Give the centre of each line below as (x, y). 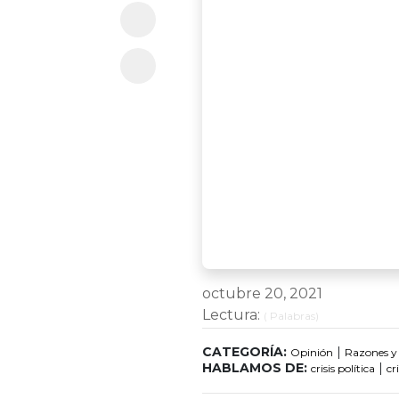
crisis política (343, 368)
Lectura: (233, 315)
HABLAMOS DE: (255, 368)
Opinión (312, 352)
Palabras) (293, 316)
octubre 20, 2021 (262, 293)
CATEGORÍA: (244, 352)
